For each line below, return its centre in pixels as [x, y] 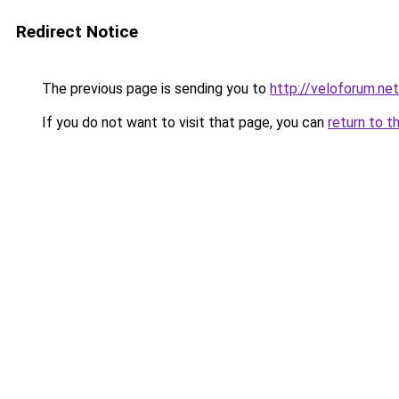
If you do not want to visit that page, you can [183, 122]
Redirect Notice [77, 32]
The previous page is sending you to [154, 89]
